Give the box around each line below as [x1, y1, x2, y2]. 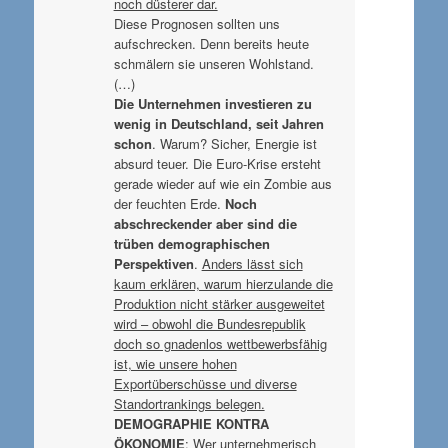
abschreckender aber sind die [113, 213, 297, 233]
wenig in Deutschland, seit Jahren [113, 113, 324, 133]
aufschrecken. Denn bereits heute [113, 33, 309, 53]
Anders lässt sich [201, 253, 303, 273]
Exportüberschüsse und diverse [113, 373, 297, 393]
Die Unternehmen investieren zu [113, 93, 312, 113]
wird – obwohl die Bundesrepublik [113, 313, 306, 333]
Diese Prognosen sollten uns [113, 13, 280, 33]
